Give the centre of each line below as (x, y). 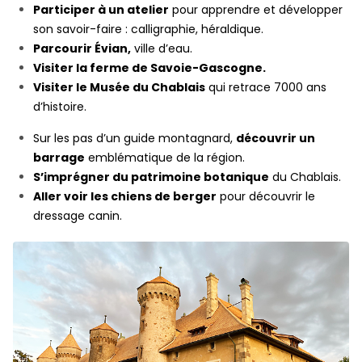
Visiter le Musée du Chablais (119, 88)
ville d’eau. (162, 49)
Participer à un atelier (101, 10)
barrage (59, 158)
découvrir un (276, 139)
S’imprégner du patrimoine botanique (151, 177)
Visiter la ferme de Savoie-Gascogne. (149, 68)
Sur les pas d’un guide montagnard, (135, 139)
